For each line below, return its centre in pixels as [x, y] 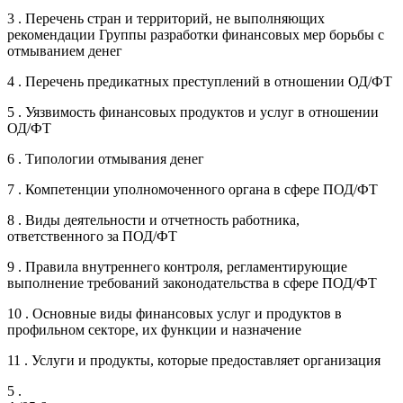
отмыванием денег [65, 50]
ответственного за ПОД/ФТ [92, 236]
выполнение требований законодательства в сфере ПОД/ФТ [192, 282]
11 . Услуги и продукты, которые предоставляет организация [194, 360]
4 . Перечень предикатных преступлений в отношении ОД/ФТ [200, 81]
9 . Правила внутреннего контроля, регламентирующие [177, 266]
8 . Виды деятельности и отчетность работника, [153, 219]
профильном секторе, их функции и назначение [154, 329]
